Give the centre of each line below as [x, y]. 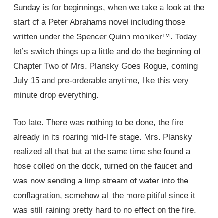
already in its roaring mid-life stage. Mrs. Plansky [102, 137]
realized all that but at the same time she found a [101, 151]
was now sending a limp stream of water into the [100, 181]
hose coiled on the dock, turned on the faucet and [102, 166]
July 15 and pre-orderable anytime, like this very [101, 81]
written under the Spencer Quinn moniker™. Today [105, 37]
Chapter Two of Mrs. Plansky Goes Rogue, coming [105, 66]
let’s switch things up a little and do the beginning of [107, 52]
